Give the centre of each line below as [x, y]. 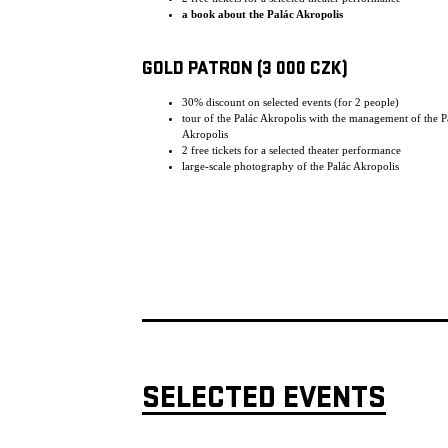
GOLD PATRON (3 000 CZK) [245, 70]
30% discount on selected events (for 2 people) [290, 102]
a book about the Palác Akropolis [264, 14]
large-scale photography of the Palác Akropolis [290, 166]
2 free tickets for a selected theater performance [291, 150]
